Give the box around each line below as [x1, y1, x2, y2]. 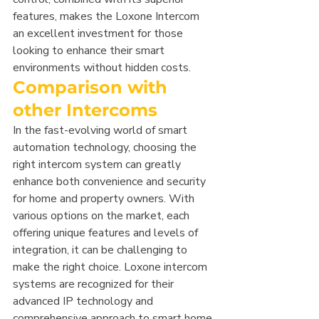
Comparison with [13, 77, 172, 98]
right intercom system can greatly [13, 157, 184, 173]
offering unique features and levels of [13, 225, 201, 241]
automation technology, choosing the [13, 140, 199, 156]
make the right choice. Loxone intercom [13, 259, 210, 276]
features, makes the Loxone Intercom [13, 9, 202, 25]
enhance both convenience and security [13, 174, 209, 190]
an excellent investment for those [13, 26, 186, 42]
